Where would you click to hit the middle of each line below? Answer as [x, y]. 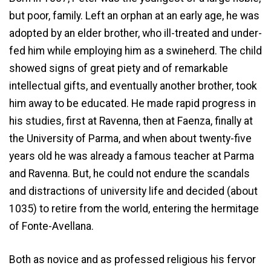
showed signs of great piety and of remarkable [119, 68]
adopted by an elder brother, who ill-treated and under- [135, 33]
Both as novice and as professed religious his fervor [132, 260]
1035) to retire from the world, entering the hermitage [134, 208]
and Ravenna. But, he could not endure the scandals [129, 173]
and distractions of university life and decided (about [133, 191]
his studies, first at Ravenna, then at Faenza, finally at [131, 121]
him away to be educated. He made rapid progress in [132, 103]
